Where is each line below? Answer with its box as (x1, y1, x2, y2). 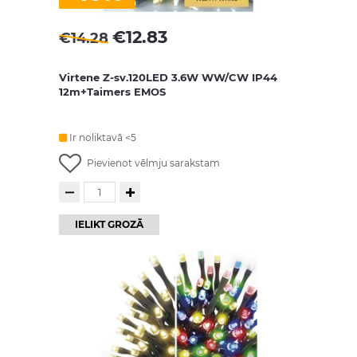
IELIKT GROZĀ (75, 218, 143, 231)
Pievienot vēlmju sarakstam (87, 157, 220, 169)
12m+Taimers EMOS (59, 85, 166, 98)
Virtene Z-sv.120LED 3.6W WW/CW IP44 (59, 71, 277, 84)
